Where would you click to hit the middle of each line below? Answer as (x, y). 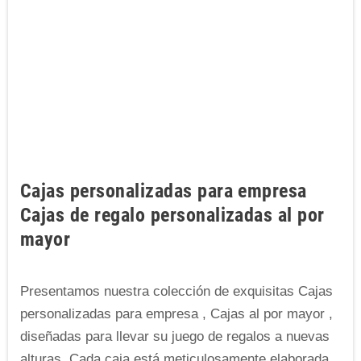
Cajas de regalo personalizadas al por (172, 215)
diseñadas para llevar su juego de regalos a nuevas (175, 336)
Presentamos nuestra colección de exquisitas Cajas (176, 291)
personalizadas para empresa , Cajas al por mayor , (176, 313)
